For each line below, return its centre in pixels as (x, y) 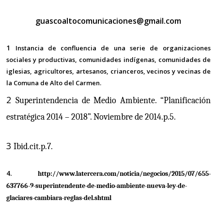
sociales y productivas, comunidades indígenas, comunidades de (108, 60)
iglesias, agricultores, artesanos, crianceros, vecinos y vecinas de (108, 71)
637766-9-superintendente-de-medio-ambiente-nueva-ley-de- (97, 186)
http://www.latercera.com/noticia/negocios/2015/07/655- (124, 174)
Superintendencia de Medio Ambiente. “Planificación (113, 101)
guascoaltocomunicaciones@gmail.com (108, 21)
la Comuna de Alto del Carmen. (54, 83)
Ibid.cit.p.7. (33, 147)
